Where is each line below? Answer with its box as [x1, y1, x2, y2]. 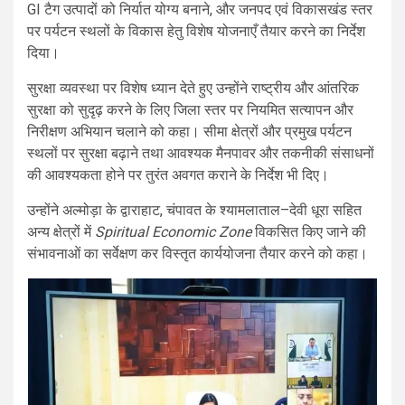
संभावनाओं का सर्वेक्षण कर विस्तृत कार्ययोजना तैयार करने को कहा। [27, 244, 368, 262]
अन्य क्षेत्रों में [27, 222, 95, 240]
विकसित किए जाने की [251, 222, 366, 240]
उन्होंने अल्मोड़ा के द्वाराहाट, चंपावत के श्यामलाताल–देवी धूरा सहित [27, 201, 362, 219]
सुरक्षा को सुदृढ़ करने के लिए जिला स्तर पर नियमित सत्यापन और [27, 100, 353, 118]
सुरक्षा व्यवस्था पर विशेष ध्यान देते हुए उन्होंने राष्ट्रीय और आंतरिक [27, 79, 359, 97]
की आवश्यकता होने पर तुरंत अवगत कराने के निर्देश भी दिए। [27, 165, 329, 184]
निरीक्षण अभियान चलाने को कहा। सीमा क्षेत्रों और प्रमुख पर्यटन [27, 122, 352, 140]
